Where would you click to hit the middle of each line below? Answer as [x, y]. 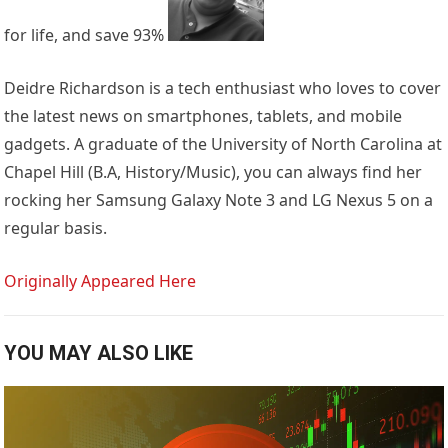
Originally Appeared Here [100, 281]
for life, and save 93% [86, 35]
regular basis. [56, 228]
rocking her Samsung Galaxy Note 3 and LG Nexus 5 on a [219, 200]
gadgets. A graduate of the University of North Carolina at [223, 144]
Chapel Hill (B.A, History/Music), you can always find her [213, 172]
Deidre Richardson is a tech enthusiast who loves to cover [223, 88]
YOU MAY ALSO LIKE [99, 353]
